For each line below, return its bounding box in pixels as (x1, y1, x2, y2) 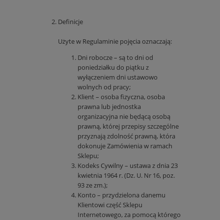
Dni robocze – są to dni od (78, 53, 153, 62)
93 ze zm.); (78, 181, 108, 190)
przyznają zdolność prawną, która (78, 132, 175, 141)
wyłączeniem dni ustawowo (78, 73, 158, 82)
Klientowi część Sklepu (78, 200, 142, 210)
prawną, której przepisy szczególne (78, 122, 179, 131)
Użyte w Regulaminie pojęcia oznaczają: (58, 37, 172, 46)
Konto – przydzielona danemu (78, 191, 165, 200)
